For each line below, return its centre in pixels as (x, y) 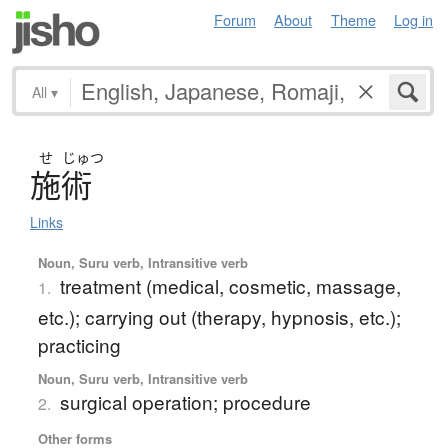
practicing (79, 344)
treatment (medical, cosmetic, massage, (230, 285)
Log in (413, 19)
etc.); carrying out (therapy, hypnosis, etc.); (219, 316)
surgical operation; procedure (185, 401)
